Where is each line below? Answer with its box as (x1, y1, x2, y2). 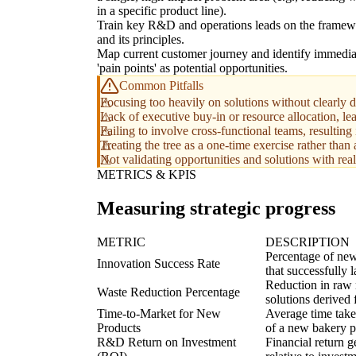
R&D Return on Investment (97, 335, 236, 349)
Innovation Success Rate (97, 257, 220, 270)
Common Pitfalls (119, 79, 203, 93)
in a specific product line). (97, 4, 226, 18)
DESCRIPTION (265, 235, 350, 249)
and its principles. (97, 33, 184, 47)
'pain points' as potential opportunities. (97, 61, 288, 75)
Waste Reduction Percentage (97, 285, 240, 299)
